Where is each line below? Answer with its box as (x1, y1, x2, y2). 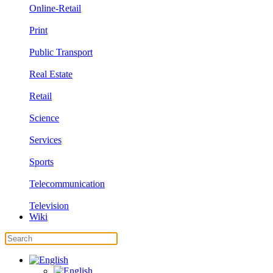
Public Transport (29, 47, 93, 57)
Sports (29, 157, 54, 167)
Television (29, 200, 69, 211)
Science (29, 113, 59, 123)
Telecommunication (29, 179, 105, 189)
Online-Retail (29, 3, 81, 13)
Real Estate (29, 69, 73, 79)
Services (29, 135, 62, 145)
